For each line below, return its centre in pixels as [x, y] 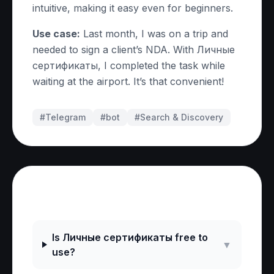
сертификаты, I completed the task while [129, 65]
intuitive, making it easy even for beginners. [133, 8]
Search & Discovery [182, 117]
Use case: [56, 34]
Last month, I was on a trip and [154, 34]
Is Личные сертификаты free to [130, 237]
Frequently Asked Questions [132, 195]
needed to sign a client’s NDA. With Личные [134, 50]
